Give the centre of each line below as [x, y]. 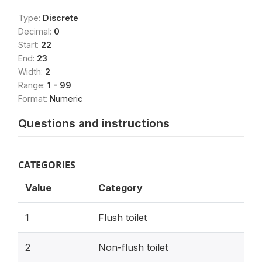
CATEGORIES [47, 165]
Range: [33, 85]
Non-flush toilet [133, 247]
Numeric [66, 98]
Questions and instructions [94, 123]
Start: [30, 44]
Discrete [61, 18]
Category [120, 187]
